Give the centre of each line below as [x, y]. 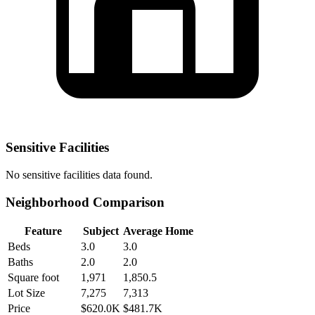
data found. [126, 174]
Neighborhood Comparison [85, 202]
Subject [101, 231]
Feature [43, 231]
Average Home [158, 231]
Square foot [33, 278]
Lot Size [26, 293]
